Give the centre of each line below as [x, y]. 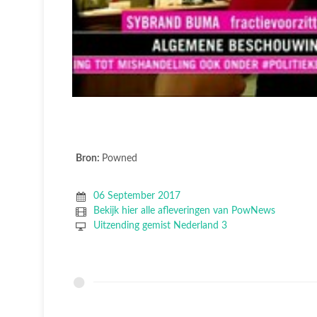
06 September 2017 [137, 196]
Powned [120, 158]
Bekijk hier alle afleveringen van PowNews [184, 211]
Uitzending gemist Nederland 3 [160, 225]
